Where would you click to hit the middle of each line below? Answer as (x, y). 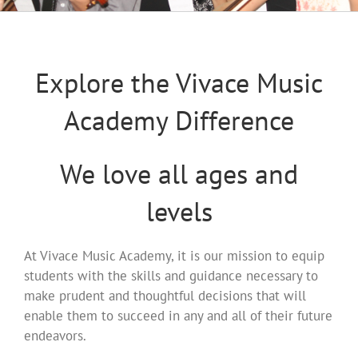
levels (179, 211)
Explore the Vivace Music (179, 82)
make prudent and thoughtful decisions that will (165, 296)
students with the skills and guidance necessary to (171, 276)
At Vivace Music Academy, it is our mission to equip (174, 256)
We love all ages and (179, 173)
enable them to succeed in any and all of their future (178, 316)
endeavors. (55, 336)
